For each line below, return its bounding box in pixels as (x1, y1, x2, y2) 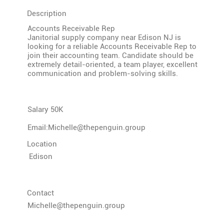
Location (26, 139, 57, 149)
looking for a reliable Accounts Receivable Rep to (27, 42, 197, 51)
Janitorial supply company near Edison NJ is (27, 33, 181, 42)
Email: (27, 123, 48, 132)
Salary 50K (27, 105, 64, 114)
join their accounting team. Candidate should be (27, 51, 194, 60)
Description (26, 9, 66, 18)
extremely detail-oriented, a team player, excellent (27, 60, 198, 69)
